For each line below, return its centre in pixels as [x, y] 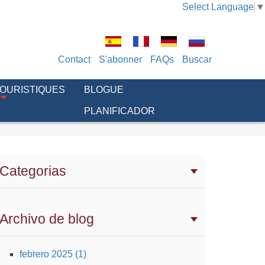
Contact [74, 59]
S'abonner [120, 59]
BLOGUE [104, 90]
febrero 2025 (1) [53, 254]
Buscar [197, 59]
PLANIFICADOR [119, 111]
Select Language [218, 7]
